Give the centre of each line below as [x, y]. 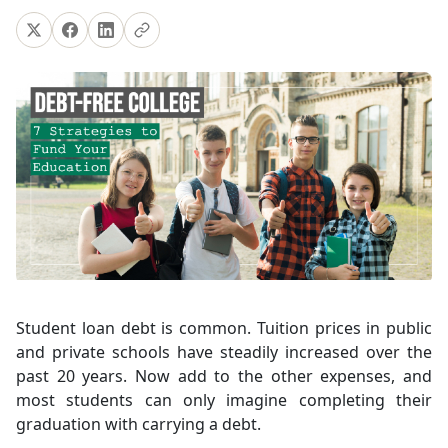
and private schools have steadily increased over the [224, 352]
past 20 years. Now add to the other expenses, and [224, 376]
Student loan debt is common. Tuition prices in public [224, 328]
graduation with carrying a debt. [138, 424]
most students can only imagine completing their [224, 400]
